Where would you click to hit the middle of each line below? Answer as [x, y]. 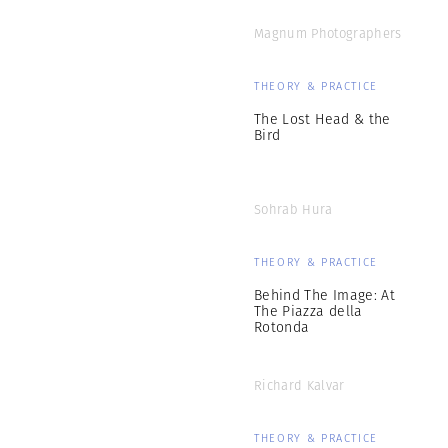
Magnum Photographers [328, 33]
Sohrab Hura [293, 209]
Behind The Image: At [324, 295]
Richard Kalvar [299, 385]
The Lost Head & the [322, 119]
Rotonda [282, 327]
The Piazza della [308, 311]
